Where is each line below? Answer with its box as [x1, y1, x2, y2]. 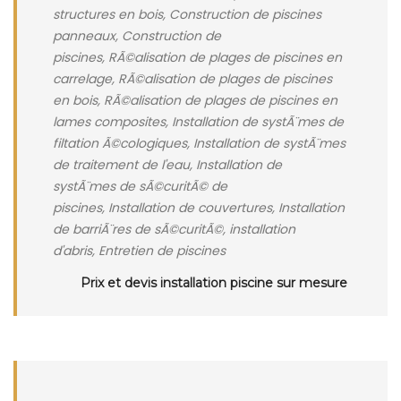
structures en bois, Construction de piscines [53, 5, 321, 23]
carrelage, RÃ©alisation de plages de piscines [53, 70, 332, 88]
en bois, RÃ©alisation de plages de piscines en [53, 91, 337, 109]
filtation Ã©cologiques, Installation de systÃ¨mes [53, 134, 346, 152]
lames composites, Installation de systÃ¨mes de [53, 113, 344, 131]
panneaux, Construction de [53, 27, 221, 45]
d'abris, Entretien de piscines [53, 242, 226, 260]
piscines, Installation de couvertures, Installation [53, 199, 345, 217]
